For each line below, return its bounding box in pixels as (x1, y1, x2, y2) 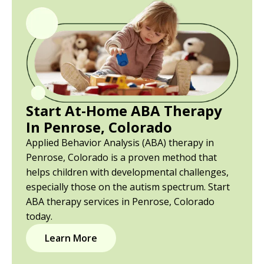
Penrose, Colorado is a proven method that (26, 150, 217, 164)
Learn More (45, 231, 97, 245)
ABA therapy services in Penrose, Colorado (26, 194, 214, 208)
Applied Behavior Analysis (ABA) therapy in (26, 136, 214, 149)
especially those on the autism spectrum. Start (26, 180, 230, 193)
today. (26, 209, 52, 223)
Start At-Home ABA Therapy (26, 100, 222, 120)
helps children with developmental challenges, (26, 165, 229, 179)
